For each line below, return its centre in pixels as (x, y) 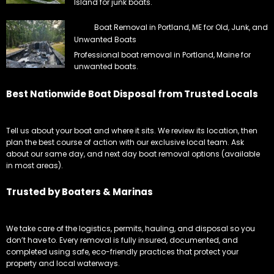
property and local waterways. (63, 264)
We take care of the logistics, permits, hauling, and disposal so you (131, 229)
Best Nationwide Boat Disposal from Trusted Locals (132, 94)
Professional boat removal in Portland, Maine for (162, 55)
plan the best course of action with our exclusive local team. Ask (125, 143)
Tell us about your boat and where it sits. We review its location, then (132, 131)
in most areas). (35, 166)
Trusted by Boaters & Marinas (80, 191)
